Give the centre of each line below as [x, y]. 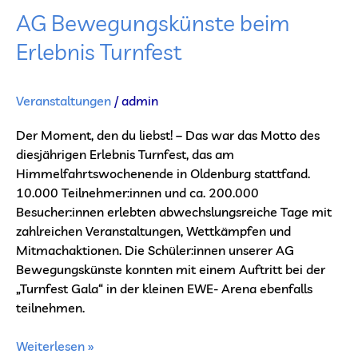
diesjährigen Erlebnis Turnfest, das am [125, 154]
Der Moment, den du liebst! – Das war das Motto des [168, 135]
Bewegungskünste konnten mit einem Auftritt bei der [171, 269]
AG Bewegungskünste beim [153, 22]
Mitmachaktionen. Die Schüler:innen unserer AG [155, 250]
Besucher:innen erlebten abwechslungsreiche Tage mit [174, 211]
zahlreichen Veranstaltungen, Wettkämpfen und [153, 231]
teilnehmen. [50, 307]
